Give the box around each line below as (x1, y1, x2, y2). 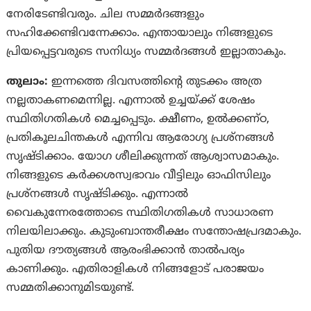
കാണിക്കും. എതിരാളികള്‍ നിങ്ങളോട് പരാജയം (6, 262, 264, 277)
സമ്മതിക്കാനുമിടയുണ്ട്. (6, 281, 135, 296)
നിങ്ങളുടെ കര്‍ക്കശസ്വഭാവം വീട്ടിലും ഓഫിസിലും (6, 169, 271, 183)
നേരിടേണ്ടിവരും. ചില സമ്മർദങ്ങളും (6, 8, 205, 22)
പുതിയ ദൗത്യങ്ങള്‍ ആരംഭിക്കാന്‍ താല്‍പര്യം (6, 244, 245, 258)
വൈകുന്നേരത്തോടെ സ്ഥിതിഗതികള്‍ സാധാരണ (6, 206, 274, 221)
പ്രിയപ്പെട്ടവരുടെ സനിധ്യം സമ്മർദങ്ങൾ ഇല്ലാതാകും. (6, 45, 287, 60)
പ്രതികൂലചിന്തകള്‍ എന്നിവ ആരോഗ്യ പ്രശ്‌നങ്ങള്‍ (6, 131, 275, 146)
